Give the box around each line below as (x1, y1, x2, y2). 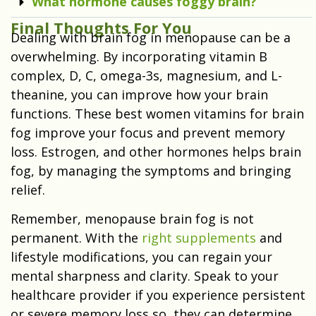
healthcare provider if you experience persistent (11, 286, 305, 304)
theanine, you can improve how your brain (11, 86, 268, 104)
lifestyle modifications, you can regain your (11, 248, 272, 266)
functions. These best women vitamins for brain (11, 105, 304, 123)
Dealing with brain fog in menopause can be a (11, 29, 291, 47)
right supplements (142, 229, 256, 247)
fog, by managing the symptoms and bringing (11, 162, 291, 180)
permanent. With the (11, 229, 142, 247)
